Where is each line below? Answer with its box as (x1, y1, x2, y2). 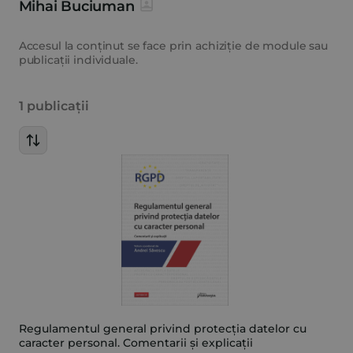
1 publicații (18, 98, 89, 113)
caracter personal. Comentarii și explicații (18, 335, 253, 350)
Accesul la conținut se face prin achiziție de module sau (18, 38, 328, 53)
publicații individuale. (18, 52, 138, 67)
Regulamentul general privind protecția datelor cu (18, 321, 307, 336)
